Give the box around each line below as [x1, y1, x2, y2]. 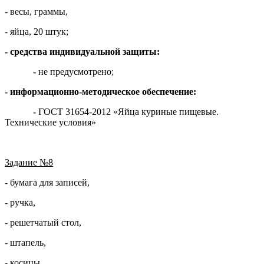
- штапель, [5, 237, 46, 248]
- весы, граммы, [5, 6, 68, 17]
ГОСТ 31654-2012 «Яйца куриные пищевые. [38, 107, 219, 117]
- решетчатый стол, [5, 217, 81, 228]
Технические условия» [5, 117, 96, 128]
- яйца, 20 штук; [5, 27, 68, 37]
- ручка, [5, 197, 35, 208]
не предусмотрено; [38, 67, 114, 77]
